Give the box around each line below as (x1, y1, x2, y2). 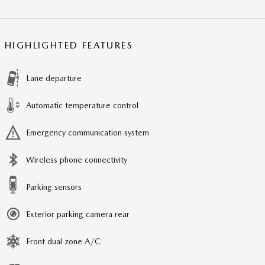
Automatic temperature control (26, 101, 138, 111)
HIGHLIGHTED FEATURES (5, 40, 133, 51)
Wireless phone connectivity (26, 155, 127, 165)
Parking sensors (26, 182, 82, 192)
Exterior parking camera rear (26, 209, 130, 219)
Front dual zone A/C (26, 237, 101, 247)
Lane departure (26, 73, 82, 83)
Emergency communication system (26, 128, 149, 138)
